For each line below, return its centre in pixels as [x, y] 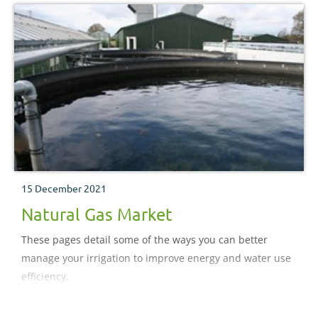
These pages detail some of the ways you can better [144, 240]
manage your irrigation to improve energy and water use [156, 258]
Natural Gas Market [97, 214]
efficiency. [45, 277]
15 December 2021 [64, 188]
